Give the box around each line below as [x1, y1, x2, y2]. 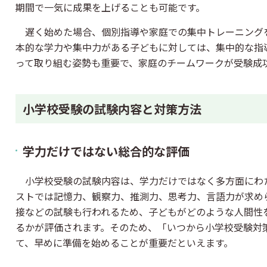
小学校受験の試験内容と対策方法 [23, 100, 201, 117]
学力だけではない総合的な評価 [23, 142, 190, 160]
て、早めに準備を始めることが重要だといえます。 [15, 235, 233, 250]
